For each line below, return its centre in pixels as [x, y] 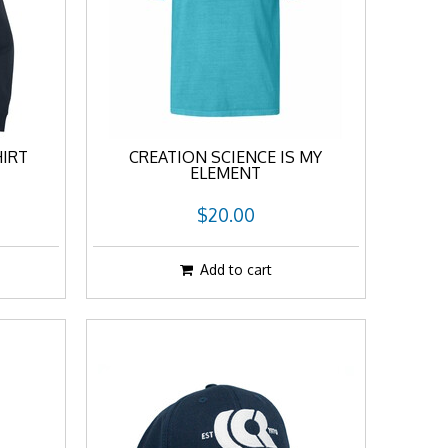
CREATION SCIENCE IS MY [226, 157]
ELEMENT [226, 173]
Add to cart [235, 269]
